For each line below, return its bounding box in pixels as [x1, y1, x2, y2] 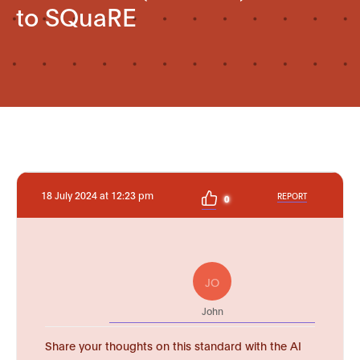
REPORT [277, 190, 307, 201]
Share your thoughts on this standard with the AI [45, 337, 301, 353]
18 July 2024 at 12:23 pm [41, 189, 153, 201]
